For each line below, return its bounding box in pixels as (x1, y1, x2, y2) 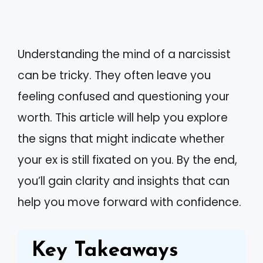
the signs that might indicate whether (18, 130, 225, 147)
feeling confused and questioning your (18, 88, 230, 104)
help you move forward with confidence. (18, 194, 241, 210)
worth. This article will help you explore (18, 109, 228, 126)
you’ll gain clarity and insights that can (18, 173, 230, 189)
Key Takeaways (32, 241, 178, 262)
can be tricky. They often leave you (18, 67, 211, 83)
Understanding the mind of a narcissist (18, 46, 231, 62)
